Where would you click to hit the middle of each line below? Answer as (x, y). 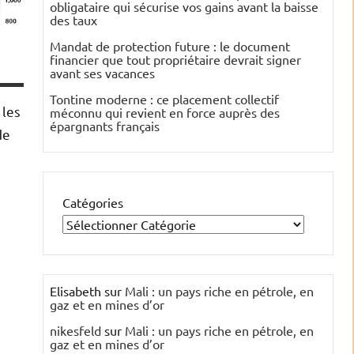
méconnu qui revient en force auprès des (165, 113)
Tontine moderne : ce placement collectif (164, 99)
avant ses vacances (102, 73)
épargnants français (105, 126)
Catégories (93, 203)
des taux (73, 20)
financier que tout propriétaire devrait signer (175, 60)
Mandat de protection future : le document (170, 46)
